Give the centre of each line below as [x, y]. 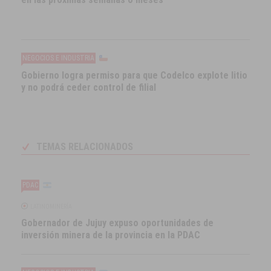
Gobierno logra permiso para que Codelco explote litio [135, 75]
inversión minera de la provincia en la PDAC [111, 235]
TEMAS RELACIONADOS [85, 146]
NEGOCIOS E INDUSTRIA [59, 58]
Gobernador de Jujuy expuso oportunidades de [118, 223]
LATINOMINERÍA [51, 206]
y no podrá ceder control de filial [89, 87]
